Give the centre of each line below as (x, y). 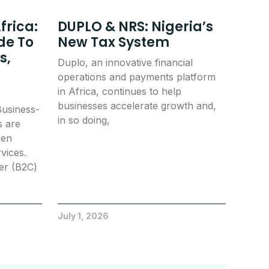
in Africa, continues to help (119, 91)
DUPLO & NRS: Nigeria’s (135, 26)
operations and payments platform (136, 77)
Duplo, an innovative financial (125, 62)
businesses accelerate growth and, (137, 105)
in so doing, (83, 120)
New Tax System (115, 42)
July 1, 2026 (83, 216)
